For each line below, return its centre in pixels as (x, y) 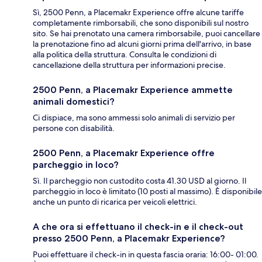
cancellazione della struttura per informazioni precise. (129, 65)
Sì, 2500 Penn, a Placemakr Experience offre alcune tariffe (138, 13)
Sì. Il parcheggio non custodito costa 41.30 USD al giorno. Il (139, 181)
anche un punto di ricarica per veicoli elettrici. (115, 202)
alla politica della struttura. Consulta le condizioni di (125, 55)
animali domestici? (74, 102)
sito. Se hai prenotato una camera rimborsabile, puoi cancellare (146, 34)
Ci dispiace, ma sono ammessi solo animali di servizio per (134, 118)
